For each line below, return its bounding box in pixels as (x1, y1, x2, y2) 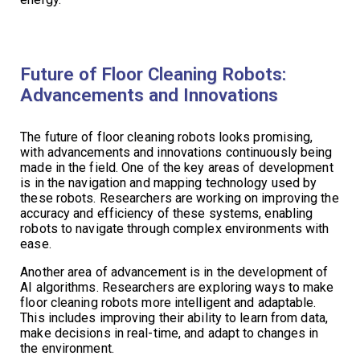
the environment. (20, 340, 114, 356)
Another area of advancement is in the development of (20, 264, 329, 280)
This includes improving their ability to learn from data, (20, 309, 328, 325)
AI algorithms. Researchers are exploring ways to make (20, 279, 334, 295)
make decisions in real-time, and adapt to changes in (20, 325, 319, 341)
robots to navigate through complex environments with (20, 220, 329, 236)
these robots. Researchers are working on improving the (20, 190, 339, 206)
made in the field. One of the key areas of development (20, 159, 333, 175)
